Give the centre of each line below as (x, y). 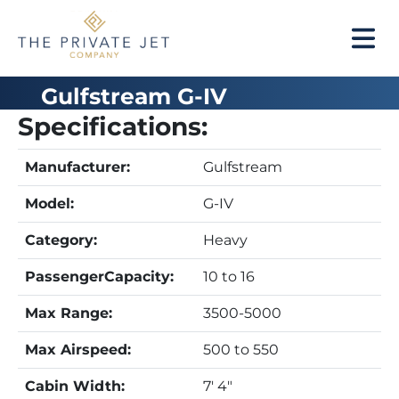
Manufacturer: (77, 167)
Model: (49, 204)
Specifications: (113, 126)
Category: (61, 240)
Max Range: (69, 313)
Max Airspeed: (78, 350)
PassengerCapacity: (99, 277)
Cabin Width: (75, 386)
